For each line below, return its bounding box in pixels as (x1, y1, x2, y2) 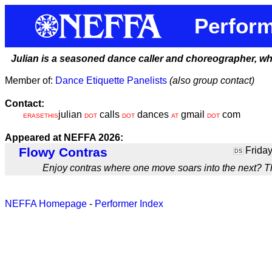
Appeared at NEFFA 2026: (5, 132, 123, 143)
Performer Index (95, 199, 163, 209)
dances (135, 109, 171, 120)
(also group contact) (169, 75, 254, 86)
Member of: (5, 75, 55, 86)
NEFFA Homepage (5, 199, 87, 209)
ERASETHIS (23, 112, 58, 119)
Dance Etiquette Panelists (55, 75, 167, 86)
